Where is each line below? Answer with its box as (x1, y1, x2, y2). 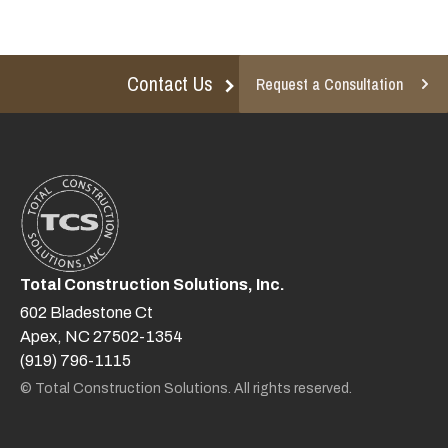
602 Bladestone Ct (20, 303, 153, 321)
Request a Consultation (256, 72, 403, 95)
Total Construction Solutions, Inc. (20, 275, 285, 293)
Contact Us (127, 70, 213, 98)
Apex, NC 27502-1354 (20, 327, 183, 345)
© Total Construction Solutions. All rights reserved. (20, 380, 352, 396)
